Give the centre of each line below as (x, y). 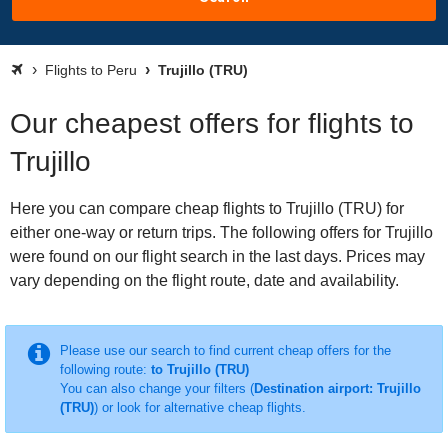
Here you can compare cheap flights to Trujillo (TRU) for (207, 208)
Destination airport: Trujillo (337, 388)
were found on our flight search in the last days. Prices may (217, 256)
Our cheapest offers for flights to (212, 123)
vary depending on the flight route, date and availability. (204, 280)
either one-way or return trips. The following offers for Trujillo (221, 232)
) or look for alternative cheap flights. (199, 407)
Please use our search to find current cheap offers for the (225, 350)
